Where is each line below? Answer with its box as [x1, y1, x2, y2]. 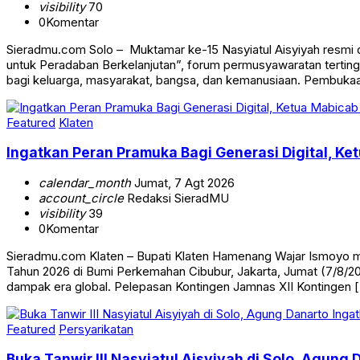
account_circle [39, 190, 124, 206]
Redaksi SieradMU [124, 190, 229, 206]
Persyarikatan [59, 321, 133, 337]
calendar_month [39, 174, 131, 190]
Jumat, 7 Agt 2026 [131, 174, 235, 190]
